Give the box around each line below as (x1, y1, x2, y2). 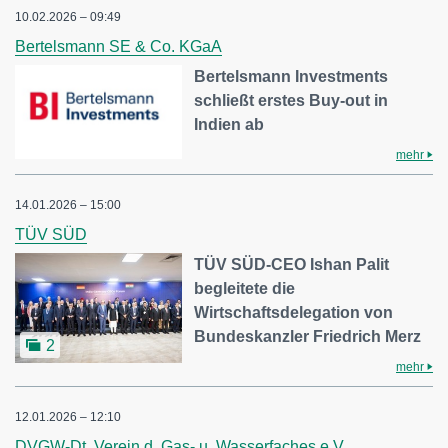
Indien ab (194, 116, 265, 134)
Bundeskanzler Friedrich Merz (194, 328, 422, 346)
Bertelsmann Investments (194, 68, 389, 86)
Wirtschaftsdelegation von (194, 304, 394, 322)
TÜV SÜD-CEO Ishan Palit (194, 256, 390, 274)
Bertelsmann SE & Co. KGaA (15, 38, 222, 56)
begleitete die (194, 280, 296, 298)
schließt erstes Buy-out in (194, 92, 389, 110)
